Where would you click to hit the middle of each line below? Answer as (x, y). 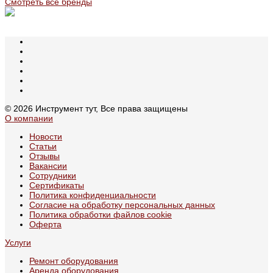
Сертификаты (57, 185)
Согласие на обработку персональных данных (122, 204)
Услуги (18, 242)
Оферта (45, 224)
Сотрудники (53, 175)
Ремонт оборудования (74, 261)
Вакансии (48, 165)
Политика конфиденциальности (93, 195)
